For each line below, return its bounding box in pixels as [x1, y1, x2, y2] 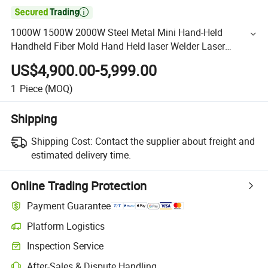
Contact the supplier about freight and [95, 134, 255, 148]
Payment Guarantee [27, 199, 111, 213]
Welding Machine [11, 53, 84, 67]
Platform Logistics [27, 219, 105, 233]
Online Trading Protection [11, 177, 147, 194]
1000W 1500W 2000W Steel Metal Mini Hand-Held [11, 26, 223, 39]
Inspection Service [27, 239, 104, 253]
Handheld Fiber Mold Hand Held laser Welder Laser [11, 39, 226, 53]
